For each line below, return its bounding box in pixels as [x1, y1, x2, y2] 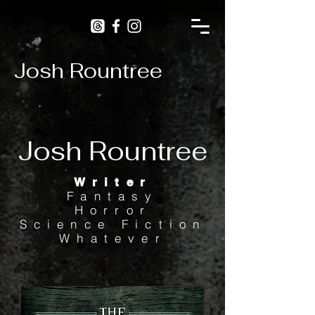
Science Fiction [19, 217, 207, 231]
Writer [73, 175, 153, 189]
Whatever [59, 231, 167, 245]
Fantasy [67, 188, 159, 203]
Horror [74, 202, 152, 217]
